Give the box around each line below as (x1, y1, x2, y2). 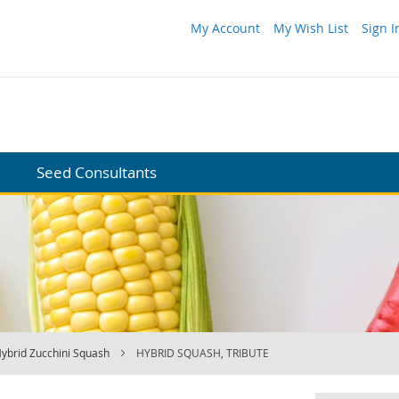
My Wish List (273, 20, 348, 37)
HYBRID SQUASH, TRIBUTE (136, 345, 269, 360)
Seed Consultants (37, 161, 157, 183)
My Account (191, 20, 260, 37)
